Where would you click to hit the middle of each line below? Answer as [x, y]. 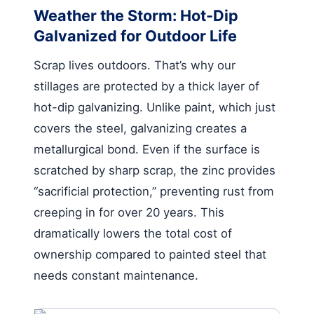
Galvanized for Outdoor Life [135, 35]
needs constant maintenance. [116, 275]
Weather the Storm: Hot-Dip [136, 15]
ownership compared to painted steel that [150, 254]
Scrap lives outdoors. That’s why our [135, 65]
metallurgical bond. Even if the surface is [147, 149]
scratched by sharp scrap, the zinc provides [155, 170]
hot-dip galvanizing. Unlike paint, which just [155, 107]
